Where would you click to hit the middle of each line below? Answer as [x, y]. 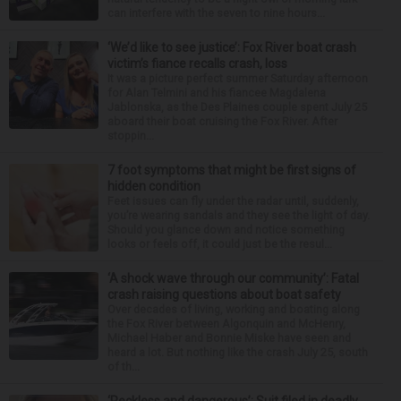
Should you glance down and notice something [226, 230]
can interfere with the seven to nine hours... [216, 13]
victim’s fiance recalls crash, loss [197, 64]
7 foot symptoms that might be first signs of [232, 171]
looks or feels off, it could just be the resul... [220, 244]
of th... [124, 367]
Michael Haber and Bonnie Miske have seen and [229, 338]
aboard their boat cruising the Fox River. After [222, 122]
